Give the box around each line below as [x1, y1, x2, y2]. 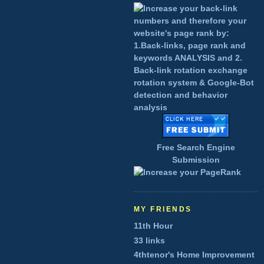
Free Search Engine [156, 143, 235, 153]
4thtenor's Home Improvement [134, 250, 255, 260]
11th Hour [134, 221, 173, 231]
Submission [171, 155, 220, 165]
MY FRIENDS [134, 205, 192, 214]
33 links [134, 235, 165, 245]
